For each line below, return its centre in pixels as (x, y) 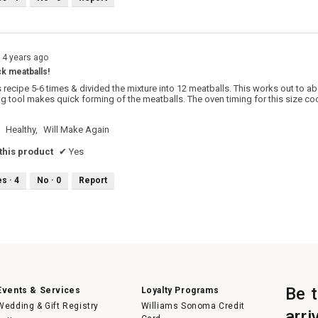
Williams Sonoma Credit (193, 306)
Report (93, 180)
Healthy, (22, 130)
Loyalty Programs (180, 290)
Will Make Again (76, 130)
